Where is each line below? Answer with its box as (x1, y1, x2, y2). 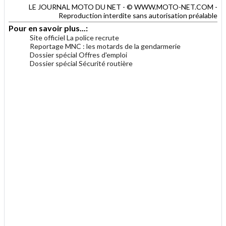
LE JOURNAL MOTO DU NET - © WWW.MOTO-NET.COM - (29, 2, 217, 11)
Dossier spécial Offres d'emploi (30, 50, 127, 59)
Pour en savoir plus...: (9, 23, 89, 33)
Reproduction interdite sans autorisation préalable (59, 11, 217, 20)
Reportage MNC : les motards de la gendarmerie (30, 41, 181, 50)
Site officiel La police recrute (30, 33, 119, 42)
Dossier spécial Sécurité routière (30, 59, 133, 68)
